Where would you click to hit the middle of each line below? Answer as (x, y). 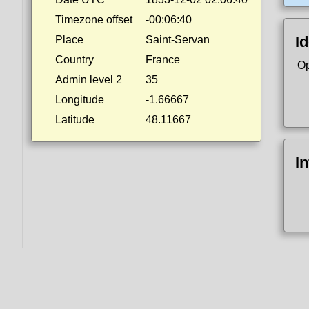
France (163, 60)
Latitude (75, 120)
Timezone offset (94, 20)
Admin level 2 (89, 80)
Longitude (80, 100)
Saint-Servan (178, 40)
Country (74, 60)
